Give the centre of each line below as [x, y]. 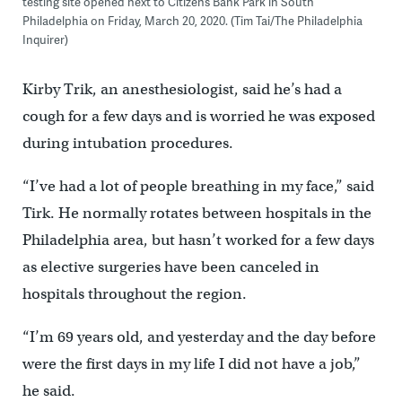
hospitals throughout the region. [134, 294]
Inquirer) [45, 40]
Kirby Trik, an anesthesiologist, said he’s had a [182, 90]
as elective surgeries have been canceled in [170, 267]
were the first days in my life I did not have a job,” [191, 364]
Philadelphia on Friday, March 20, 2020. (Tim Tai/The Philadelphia [192, 21]
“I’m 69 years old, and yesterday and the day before [199, 337]
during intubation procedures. [127, 144]
